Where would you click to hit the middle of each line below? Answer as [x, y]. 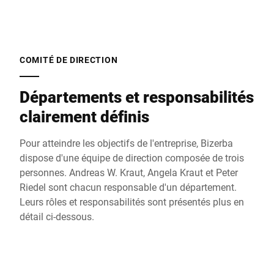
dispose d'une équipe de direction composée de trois [132, 157]
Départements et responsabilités [137, 97]
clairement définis [84, 116]
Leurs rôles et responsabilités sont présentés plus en [132, 202]
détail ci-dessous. [57, 216]
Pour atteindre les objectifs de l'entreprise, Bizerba [126, 143]
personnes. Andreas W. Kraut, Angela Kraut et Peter [129, 172]
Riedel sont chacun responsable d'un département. [128, 187]
